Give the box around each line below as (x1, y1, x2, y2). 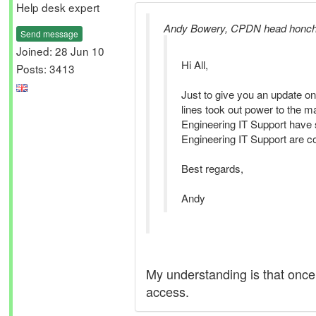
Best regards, (181, 161, 243, 176)
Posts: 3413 (16, 60, 75, 76)
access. (146, 282, 189, 300)
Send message (20, 27, 78, 39)
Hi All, (181, 57, 208, 72)
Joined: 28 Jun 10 (16, 42, 104, 59)
